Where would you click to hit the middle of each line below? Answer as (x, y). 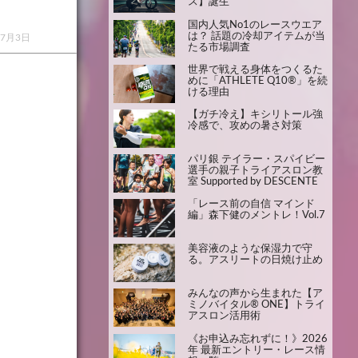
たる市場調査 (219, 47)
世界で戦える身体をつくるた (255, 70)
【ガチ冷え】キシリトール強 (255, 114)
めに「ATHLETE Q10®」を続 (257, 81)
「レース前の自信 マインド (251, 205)
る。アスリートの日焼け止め (255, 261)
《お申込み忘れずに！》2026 (257, 339)
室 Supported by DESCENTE (253, 181)
